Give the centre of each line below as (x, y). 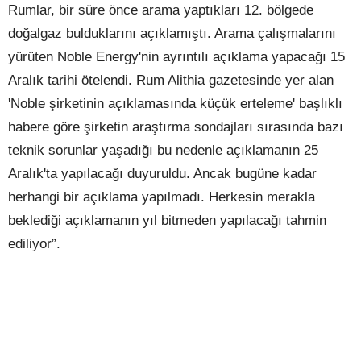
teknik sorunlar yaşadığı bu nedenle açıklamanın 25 (163, 149)
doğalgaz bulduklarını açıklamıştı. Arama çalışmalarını (172, 33)
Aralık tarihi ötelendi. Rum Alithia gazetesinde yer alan (171, 79)
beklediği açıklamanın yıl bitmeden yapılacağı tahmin (167, 220)
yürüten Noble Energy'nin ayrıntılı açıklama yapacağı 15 (176, 56)
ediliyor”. (34, 243)
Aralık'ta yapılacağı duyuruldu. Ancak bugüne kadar (162, 173)
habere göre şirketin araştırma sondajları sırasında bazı (176, 126)
